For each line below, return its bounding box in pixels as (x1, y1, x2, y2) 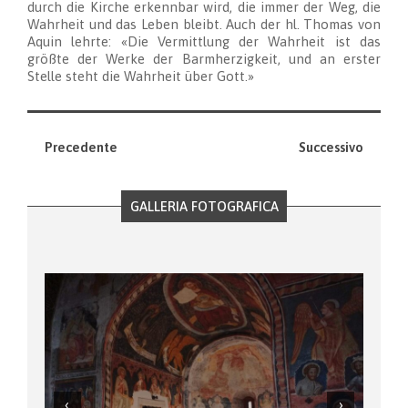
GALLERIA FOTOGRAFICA (129, 198, 279, 214)
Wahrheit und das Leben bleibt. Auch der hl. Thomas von (27, 16, 381, 33)
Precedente (44, 138, 117, 155)
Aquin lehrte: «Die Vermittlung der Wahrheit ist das (27, 34, 381, 50)
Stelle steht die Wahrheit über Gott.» (27, 68, 254, 85)
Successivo (299, 138, 364, 155)
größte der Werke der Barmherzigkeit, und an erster (27, 51, 381, 67)
